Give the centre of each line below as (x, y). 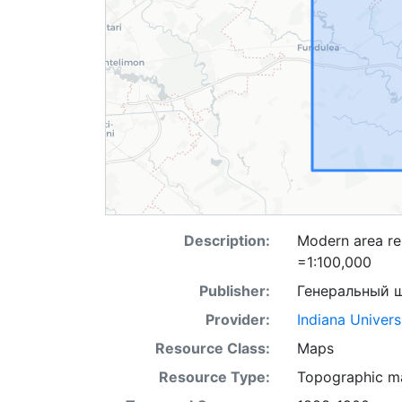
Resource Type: (214, 377)
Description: (227, 240)
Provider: (237, 319)
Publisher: (234, 291)
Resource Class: (212, 348)
